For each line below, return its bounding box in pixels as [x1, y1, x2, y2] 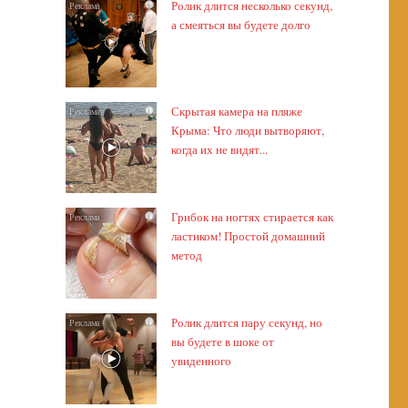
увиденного [170, 352, 231, 369]
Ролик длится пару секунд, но [170, 314, 322, 331]
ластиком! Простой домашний [170, 228, 325, 244]
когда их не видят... [170, 141, 268, 158]
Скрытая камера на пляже [170, 103, 302, 119]
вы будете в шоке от [170, 333, 274, 350]
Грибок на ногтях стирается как [170, 209, 333, 225]
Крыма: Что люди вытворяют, [170, 122, 324, 138]
